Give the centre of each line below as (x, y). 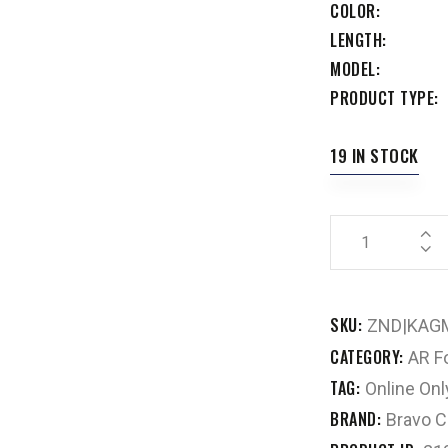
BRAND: (358, 418)
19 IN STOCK (374, 155)
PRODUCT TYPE (382, 97)
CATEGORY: (369, 356)
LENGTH (356, 39)
